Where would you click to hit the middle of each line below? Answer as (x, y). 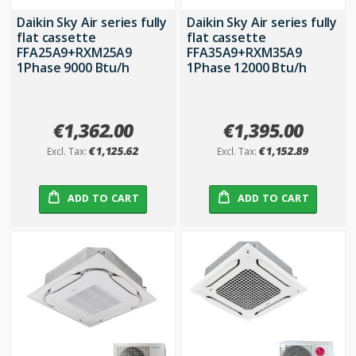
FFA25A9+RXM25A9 (75, 53)
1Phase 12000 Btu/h (247, 68)
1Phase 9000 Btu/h (73, 68)
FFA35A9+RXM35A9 (245, 53)
